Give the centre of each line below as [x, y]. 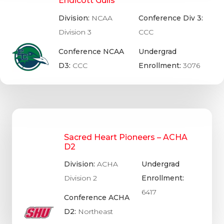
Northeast [95, 212]
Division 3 [75, 32]
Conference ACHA [96, 198]
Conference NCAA [91, 51]
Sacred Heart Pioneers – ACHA [125, 137]
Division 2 [80, 178]
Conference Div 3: [170, 18]
